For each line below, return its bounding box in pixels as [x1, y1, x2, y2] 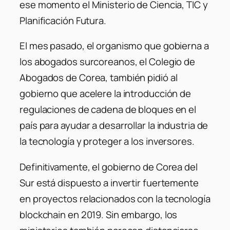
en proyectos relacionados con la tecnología [20, 191, 210, 205]
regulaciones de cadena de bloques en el [20, 103, 197, 117]
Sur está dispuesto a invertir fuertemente [20, 176, 199, 189]
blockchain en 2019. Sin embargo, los [20, 207, 178, 221]
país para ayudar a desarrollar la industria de [20, 119, 208, 132]
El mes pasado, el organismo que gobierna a [20, 39, 209, 53]
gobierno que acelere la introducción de [20, 87, 191, 101]
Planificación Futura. [20, 13, 106, 27]
